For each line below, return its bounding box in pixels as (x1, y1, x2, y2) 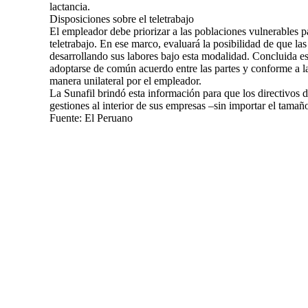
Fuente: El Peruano (49, 112, 133, 124)
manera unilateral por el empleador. (49, 75, 201, 87)
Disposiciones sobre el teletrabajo (49, 13, 194, 25)
